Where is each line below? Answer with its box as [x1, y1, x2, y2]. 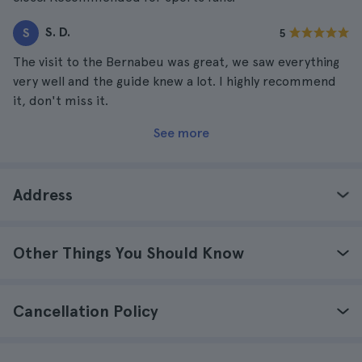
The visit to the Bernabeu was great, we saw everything [13, 54, 339, 69]
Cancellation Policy [13, 301, 158, 321]
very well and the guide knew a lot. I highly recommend [13, 74, 336, 89]
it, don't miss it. [13, 93, 108, 108]
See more [153, 125, 209, 141]
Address [13, 185, 73, 204]
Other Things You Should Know [13, 243, 244, 263]
